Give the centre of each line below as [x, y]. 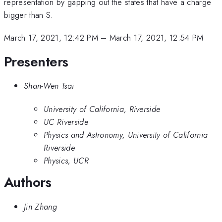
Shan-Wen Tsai [49, 86]
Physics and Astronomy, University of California [126, 135]
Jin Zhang [40, 206]
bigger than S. [29, 15]
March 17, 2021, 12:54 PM [156, 38]
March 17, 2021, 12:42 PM [51, 38]
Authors [28, 182]
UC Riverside [66, 122]
